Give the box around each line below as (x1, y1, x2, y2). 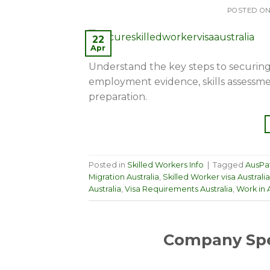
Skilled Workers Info (127, 160, 204, 170)
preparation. (89, 91, 147, 103)
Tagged (213, 160, 245, 170)
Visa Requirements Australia (125, 184, 233, 194)
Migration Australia (89, 172, 159, 182)
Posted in (89, 160, 127, 170)
